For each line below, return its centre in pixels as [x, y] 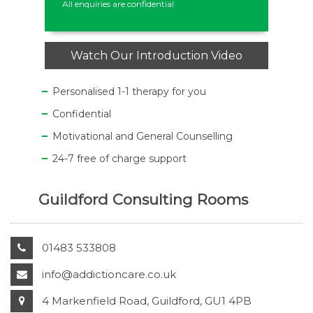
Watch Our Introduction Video [156, 56]
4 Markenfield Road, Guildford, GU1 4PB [147, 301]
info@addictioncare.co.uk [109, 274]
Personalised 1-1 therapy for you [129, 92]
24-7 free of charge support [119, 159]
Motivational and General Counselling [143, 136]
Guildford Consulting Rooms [143, 199]
